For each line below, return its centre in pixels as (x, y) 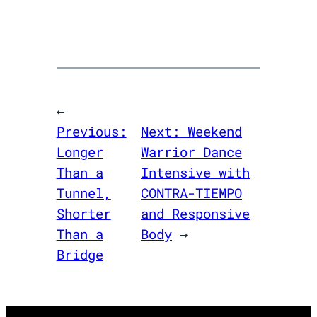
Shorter (83, 214)
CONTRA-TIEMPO (192, 193)
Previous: (91, 132)
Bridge (80, 255)
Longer (80, 152)
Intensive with (196, 173)
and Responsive (196, 214)
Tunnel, (83, 193)
